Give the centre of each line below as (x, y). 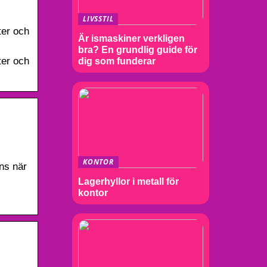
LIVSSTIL (98, 19)
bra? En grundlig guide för (138, 49)
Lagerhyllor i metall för (128, 181)
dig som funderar (117, 61)
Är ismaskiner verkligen (131, 38)
